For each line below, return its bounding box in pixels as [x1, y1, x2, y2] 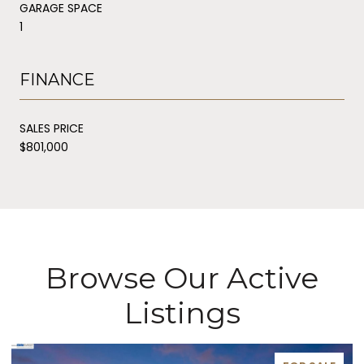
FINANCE [19, 69, 95, 89]
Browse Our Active [45, 259, 318, 296]
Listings [123, 294, 240, 331]
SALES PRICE [19, 119, 84, 136]
